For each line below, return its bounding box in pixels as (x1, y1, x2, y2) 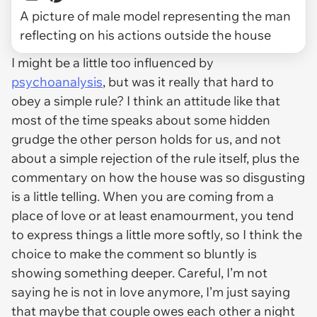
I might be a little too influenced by (11, 54, 214, 71)
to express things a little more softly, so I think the (11, 226, 302, 243)
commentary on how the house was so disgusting (11, 168, 305, 185)
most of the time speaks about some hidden (11, 111, 270, 128)
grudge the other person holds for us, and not (11, 130, 281, 147)
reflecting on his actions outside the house (20, 26, 271, 43)
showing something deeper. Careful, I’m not (11, 264, 267, 281)
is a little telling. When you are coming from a (11, 188, 274, 204)
